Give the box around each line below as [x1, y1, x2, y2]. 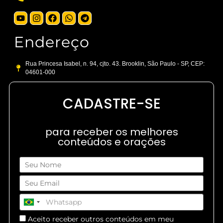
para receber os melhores [45, 125, 178, 139]
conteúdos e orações [57, 135, 166, 149]
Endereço [14, 33, 90, 52]
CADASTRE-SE [62, 94, 161, 114]
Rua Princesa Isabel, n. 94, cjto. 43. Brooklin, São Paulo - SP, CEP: [25, 60, 205, 68]
